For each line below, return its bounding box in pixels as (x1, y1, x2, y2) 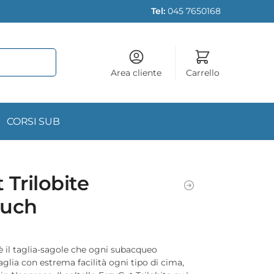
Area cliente (111, 67, 162, 78)
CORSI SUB (7, 116, 60, 127)
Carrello (185, 67, 220, 78)
